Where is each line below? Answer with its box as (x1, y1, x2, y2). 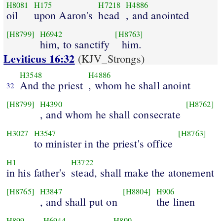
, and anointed (126, 7, 189, 22)
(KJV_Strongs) (74, 51, 145, 66)
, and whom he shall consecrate (39, 107, 181, 121)
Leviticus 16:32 (3, 50, 75, 67)
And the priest (20, 77, 83, 92)
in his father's (6, 165, 66, 180)
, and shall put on (39, 194, 117, 209)
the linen (156, 194, 195, 209)
